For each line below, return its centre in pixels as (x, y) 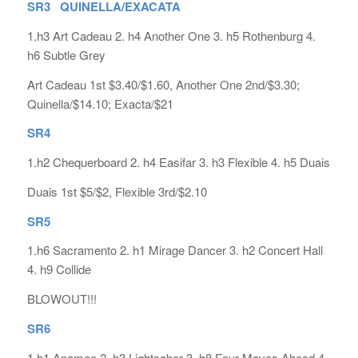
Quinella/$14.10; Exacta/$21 (100, 103)
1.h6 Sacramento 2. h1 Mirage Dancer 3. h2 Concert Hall (175, 250)
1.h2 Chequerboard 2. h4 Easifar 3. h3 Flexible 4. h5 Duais (178, 162)
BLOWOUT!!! (62, 298)
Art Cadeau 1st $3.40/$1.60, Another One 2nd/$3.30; (163, 84)
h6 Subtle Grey (66, 54)
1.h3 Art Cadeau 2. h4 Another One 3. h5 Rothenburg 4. (171, 35)
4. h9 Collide (59, 269)
